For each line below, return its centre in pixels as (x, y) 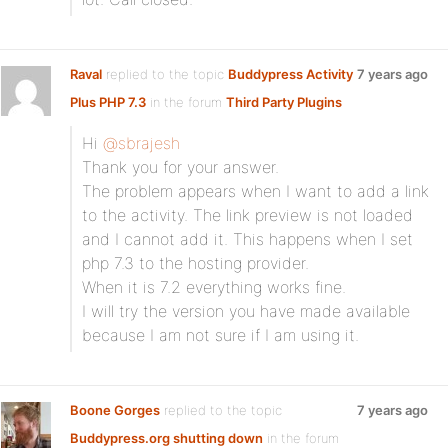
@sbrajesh (141, 143)
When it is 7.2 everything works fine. (214, 287)
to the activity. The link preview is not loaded (247, 215)
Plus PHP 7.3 (108, 102)
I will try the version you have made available (246, 311)
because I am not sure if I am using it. (220, 335)
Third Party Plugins (284, 102)
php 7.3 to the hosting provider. (195, 263)
